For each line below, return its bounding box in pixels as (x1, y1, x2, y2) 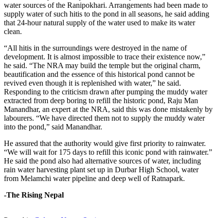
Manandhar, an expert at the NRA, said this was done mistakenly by (4, 105, 213, 113)
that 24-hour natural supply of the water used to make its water (4, 18, 195, 27)
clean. (4, 27, 22, 36)
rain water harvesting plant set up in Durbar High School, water (4, 165, 199, 174)
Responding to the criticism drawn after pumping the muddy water (4, 87, 207, 96)
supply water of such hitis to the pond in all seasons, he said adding (4, 9, 209, 18)
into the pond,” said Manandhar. (4, 122, 102, 131)
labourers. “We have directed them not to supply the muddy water (4, 113, 205, 122)
